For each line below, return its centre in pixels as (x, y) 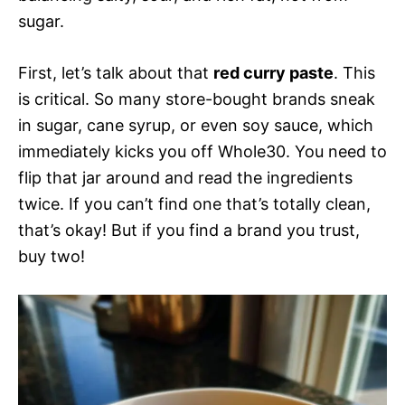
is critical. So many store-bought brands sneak (197, 99)
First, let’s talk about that (116, 72)
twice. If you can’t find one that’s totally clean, (194, 203)
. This (354, 72)
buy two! (52, 256)
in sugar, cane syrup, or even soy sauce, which (196, 125)
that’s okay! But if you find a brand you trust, (189, 230)
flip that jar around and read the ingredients (185, 177)
